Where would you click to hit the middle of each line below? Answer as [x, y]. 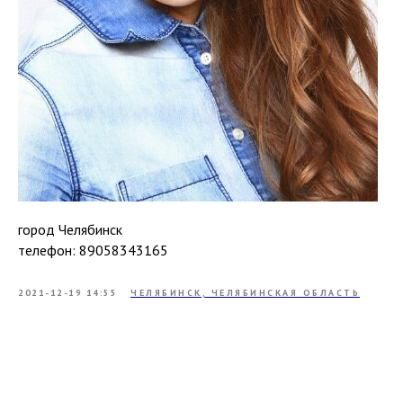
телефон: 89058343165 [93, 250]
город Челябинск [70, 229]
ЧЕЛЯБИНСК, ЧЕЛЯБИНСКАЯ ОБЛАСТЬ [245, 293]
